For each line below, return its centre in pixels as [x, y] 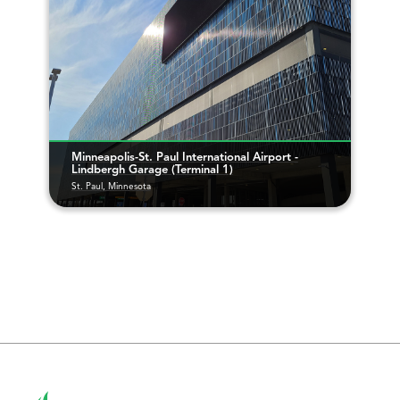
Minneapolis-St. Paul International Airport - [184, 157]
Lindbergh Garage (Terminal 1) [152, 170]
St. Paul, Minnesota [111, 186]
